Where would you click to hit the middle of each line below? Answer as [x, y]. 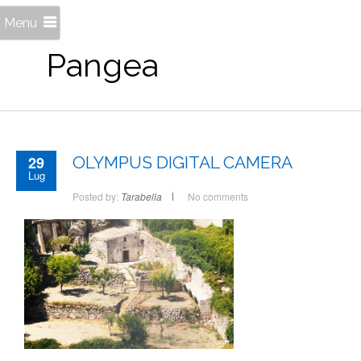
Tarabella [141, 197]
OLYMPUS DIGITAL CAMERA [183, 163]
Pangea [102, 65]
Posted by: [97, 197]
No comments [218, 197]
